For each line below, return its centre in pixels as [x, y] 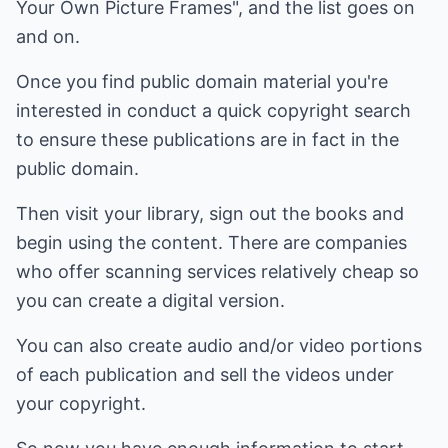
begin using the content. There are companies [211, 242]
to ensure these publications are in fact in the [207, 139]
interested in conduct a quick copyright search [213, 110]
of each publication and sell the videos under [205, 374]
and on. [48, 36]
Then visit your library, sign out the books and [210, 213]
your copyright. [81, 403]
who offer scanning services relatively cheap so [217, 271]
